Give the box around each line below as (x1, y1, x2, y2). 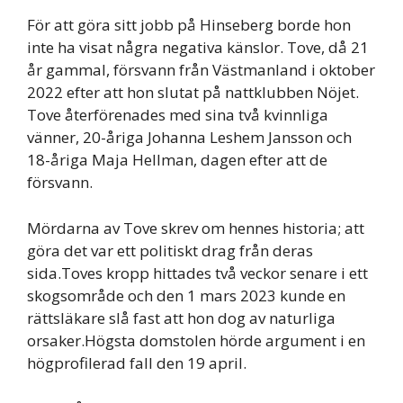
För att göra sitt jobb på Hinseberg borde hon (27, 14, 351, 36)
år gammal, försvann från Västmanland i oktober (27, 59, 375, 81)
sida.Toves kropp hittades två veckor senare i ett (27, 262, 368, 283)
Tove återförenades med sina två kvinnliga (27, 104, 328, 126)
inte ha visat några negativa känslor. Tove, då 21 (27, 37, 369, 58)
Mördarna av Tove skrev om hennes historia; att (27, 217, 364, 238)
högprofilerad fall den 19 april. (27, 352, 246, 373)
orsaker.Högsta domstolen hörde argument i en (27, 329, 365, 351)
